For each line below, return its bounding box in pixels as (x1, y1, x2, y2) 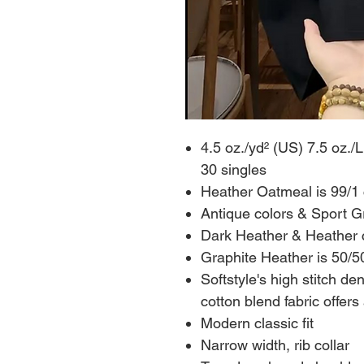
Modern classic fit (201, 314, 314, 331)
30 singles (201, 160, 266, 178)
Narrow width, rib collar (201, 336, 349, 353)
